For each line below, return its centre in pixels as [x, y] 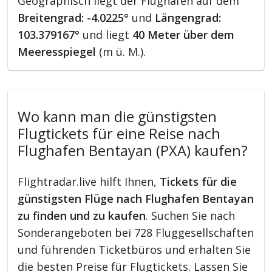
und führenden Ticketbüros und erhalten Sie [134, 250]
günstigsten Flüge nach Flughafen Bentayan [136, 199]
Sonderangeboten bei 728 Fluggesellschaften [136, 233]
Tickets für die [199, 182]
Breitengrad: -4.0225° [73, 18]
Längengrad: [188, 18]
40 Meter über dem [184, 35]
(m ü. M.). [121, 52]
